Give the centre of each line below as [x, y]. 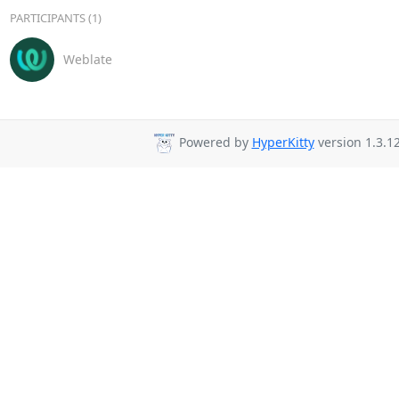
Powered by [213, 142]
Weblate [87, 59]
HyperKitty [283, 142]
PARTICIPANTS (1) [55, 17]
